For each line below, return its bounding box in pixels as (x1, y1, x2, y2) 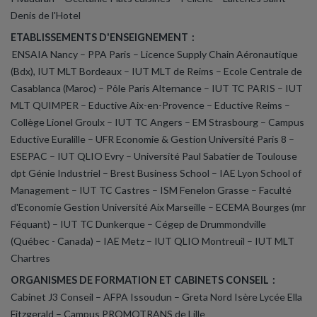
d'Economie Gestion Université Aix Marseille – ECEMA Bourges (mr (11, 201, 306, 214)
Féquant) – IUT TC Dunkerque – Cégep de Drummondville (11, 218, 266, 231)
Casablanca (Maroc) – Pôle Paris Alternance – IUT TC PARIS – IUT (11, 82, 303, 95)
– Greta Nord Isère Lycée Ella (174, 291, 302, 304)
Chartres (11, 252, 50, 265)
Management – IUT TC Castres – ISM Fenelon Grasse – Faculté (11, 184, 292, 197)
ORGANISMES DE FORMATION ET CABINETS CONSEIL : (11, 274, 275, 287)
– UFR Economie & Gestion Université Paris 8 (88, 133, 289, 146)
